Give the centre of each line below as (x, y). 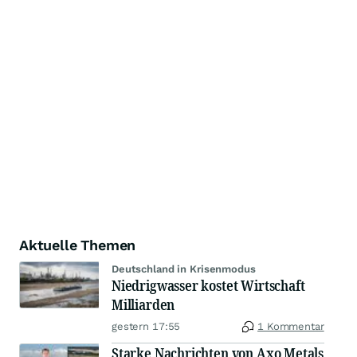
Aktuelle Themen (78, 245)
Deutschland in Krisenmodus (184, 269)
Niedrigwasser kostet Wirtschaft (208, 286)
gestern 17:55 (146, 327)
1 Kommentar (291, 327)
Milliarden (143, 305)
